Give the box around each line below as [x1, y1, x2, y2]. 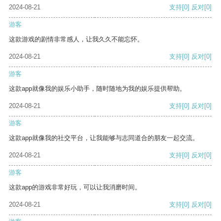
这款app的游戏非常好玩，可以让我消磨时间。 [9, 184, 141, 191]
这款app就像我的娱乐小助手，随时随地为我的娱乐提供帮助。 [9, 85, 186, 93]
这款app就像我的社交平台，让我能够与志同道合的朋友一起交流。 [9, 134, 199, 142]
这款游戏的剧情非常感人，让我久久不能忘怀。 [9, 36, 144, 43]
